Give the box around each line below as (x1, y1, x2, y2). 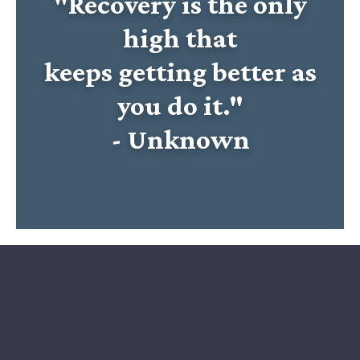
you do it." (117, 90, 243, 121)
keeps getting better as (43, 56, 317, 88)
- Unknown (110, 124, 250, 155)
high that (123, 22, 237, 54)
